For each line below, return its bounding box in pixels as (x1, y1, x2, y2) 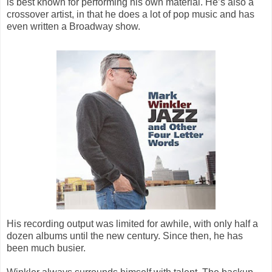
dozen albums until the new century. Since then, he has (7, 230, 243, 241)
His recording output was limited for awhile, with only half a (7, 218, 258, 229)
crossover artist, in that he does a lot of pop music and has (7, 8, 254, 19)
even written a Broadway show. (7, 21, 140, 32)
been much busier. (7, 242, 86, 253)
